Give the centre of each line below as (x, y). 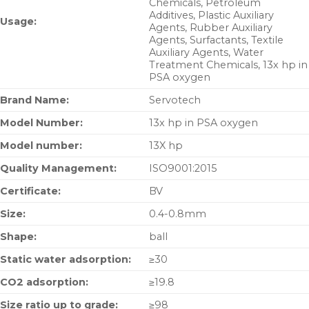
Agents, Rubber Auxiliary (211, 28)
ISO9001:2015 (183, 169)
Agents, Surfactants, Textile (217, 40)
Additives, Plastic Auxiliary (212, 16)
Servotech (175, 100)
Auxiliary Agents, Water (207, 53)
